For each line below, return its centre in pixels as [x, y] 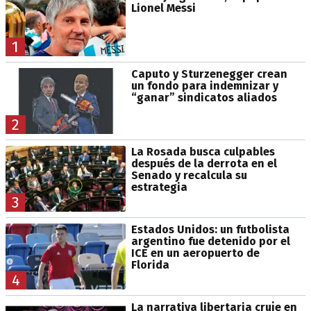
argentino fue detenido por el [210, 241]
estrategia [159, 187]
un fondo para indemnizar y [204, 85]
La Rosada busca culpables [203, 151]
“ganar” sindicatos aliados [204, 97]
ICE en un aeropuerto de [195, 253]
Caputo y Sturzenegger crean [209, 74]
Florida [150, 264]
